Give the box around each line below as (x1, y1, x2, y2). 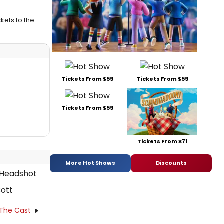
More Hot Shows (65, 159, 115, 167)
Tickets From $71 (137, 137, 188, 145)
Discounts (156, 159, 187, 167)
